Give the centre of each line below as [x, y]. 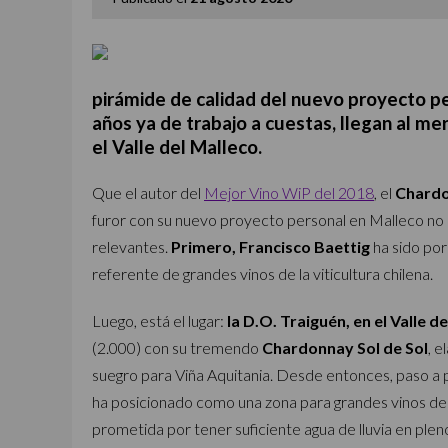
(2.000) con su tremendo [177, 347]
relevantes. [131, 246]
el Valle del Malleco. [177, 147]
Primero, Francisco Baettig [270, 246]
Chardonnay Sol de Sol [345, 347]
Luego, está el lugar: [158, 320]
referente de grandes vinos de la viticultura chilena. [262, 273]
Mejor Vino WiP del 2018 [289, 192]
